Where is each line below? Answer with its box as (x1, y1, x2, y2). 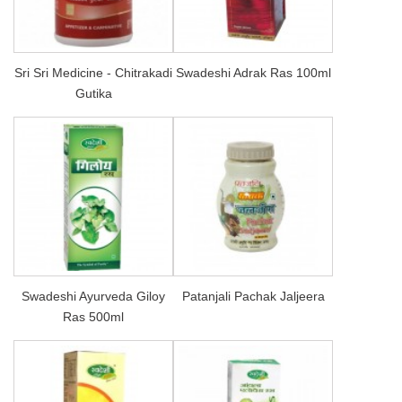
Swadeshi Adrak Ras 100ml (175, 65, 331, 80)
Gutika (74, 85, 112, 100)
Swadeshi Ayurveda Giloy (22, 288, 165, 303)
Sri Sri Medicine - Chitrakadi (14, 65, 172, 80)
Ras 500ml (63, 309, 124, 324)
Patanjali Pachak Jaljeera (181, 288, 325, 303)
